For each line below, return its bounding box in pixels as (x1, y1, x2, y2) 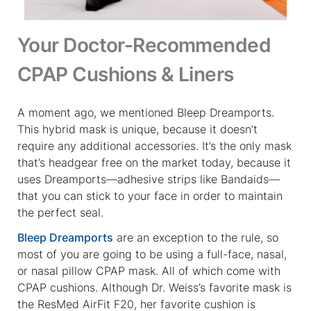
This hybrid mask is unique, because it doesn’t (17, 121, 258, 136)
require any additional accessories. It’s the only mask (17, 138, 292, 153)
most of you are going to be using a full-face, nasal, (17, 246, 287, 261)
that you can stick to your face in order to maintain (17, 188, 283, 203)
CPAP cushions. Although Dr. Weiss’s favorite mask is (17, 280, 292, 294)
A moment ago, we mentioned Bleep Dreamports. (17, 105, 274, 119)
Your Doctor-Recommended (17, 33, 271, 57)
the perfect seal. (17, 205, 103, 219)
